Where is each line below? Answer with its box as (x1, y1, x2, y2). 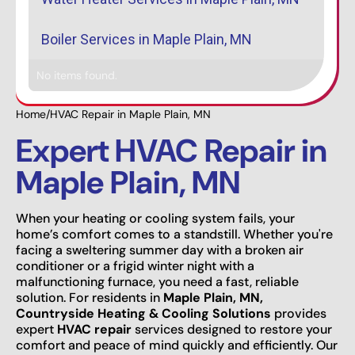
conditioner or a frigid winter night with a (16, 257, 254, 274)
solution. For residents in (16, 288, 163, 306)
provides (271, 304, 326, 322)
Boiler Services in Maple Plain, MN (41, 30, 252, 48)
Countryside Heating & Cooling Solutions (16, 304, 271, 322)
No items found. (36, 67, 117, 82)
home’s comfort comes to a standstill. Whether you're (16, 225, 333, 242)
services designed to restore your (132, 320, 332, 338)
